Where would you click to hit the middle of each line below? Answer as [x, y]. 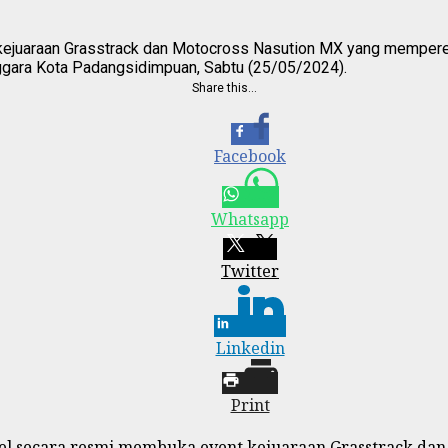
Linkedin [250, 347]
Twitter [250, 270]
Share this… [224, 87]
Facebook [250, 155]
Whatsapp [250, 218]
